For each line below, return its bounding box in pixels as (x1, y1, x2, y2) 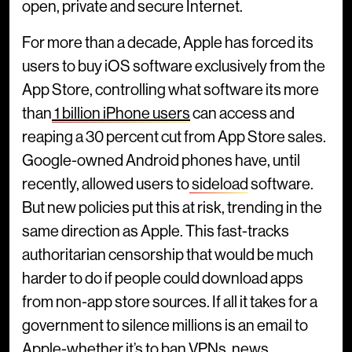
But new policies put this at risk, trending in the (22, 199, 322, 218)
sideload (189, 175, 248, 194)
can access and (190, 104, 295, 123)
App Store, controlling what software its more (22, 81, 319, 100)
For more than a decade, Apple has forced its (22, 34, 313, 53)
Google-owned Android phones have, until (22, 152, 300, 170)
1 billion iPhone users (52, 104, 190, 123)
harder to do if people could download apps (22, 269, 303, 288)
